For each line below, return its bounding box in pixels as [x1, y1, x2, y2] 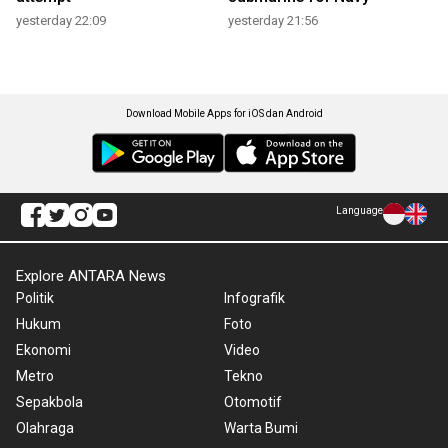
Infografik [224, 290, 285, 307]
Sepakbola [16, 394, 83, 411]
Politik [16, 290, 54, 307]
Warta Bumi [224, 420, 298, 437]
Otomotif [224, 394, 282, 411]
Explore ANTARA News [16, 267, 166, 286]
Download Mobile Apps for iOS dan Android [125, 108, 323, 120]
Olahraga [16, 420, 74, 437]
